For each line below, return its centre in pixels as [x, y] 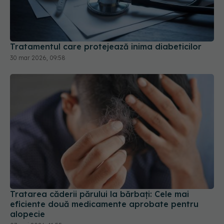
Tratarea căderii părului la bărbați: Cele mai [99, 194]
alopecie [27, 214]
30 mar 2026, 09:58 [38, 58]
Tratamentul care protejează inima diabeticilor [106, 47]
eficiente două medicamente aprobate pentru [104, 204]
